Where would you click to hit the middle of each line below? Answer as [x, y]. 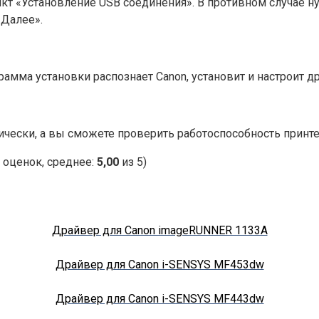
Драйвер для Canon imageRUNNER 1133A [159, 230]
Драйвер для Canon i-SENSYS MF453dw [159, 264]
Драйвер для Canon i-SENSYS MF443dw [159, 298]
